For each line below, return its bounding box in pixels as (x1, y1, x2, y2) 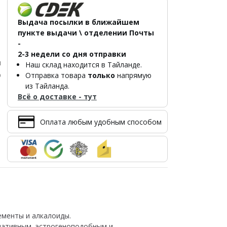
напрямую (115, 70, 152, 80)
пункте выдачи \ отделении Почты (17, 28, 154, 37)
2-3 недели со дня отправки (17, 49, 126, 59)
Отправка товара (25, 70, 88, 80)
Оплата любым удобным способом (40, 117, 162, 127)
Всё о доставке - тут (17, 92, 97, 101)
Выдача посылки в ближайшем (17, 17, 139, 27)
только (87, 70, 115, 80)
